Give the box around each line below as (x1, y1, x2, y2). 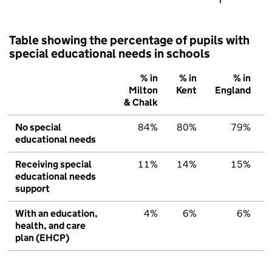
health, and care (15, 219, 86, 231)
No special (15, 121, 61, 133)
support (15, 182, 50, 194)
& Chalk (124, 96, 158, 108)
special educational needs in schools (9, 46, 210, 61)
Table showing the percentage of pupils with (9, 32, 250, 47)
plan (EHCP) (15, 231, 69, 243)
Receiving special (15, 158, 92, 170)
